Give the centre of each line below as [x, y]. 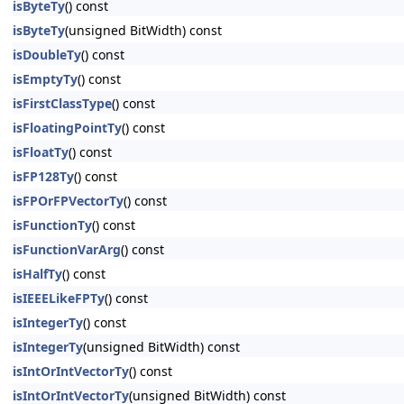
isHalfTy [37, 274]
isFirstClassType [62, 103]
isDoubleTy [47, 55]
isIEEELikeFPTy [59, 298]
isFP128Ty [43, 176]
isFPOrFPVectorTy [68, 201]
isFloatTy [41, 152]
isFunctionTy [52, 225]
